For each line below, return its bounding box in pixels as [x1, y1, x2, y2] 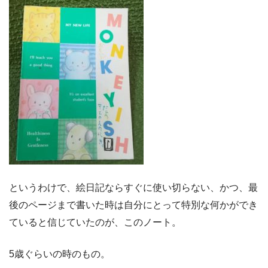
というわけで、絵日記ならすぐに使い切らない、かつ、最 [9, 182, 258, 193]
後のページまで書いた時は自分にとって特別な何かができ [9, 200, 258, 211]
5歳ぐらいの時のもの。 [9, 249, 110, 260]
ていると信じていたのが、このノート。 [9, 217, 181, 228]
